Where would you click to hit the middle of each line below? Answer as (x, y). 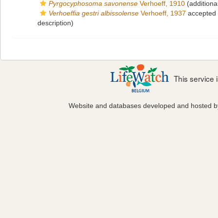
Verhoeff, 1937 (162, 13)
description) (55, 23)
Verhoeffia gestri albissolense (94, 13)
